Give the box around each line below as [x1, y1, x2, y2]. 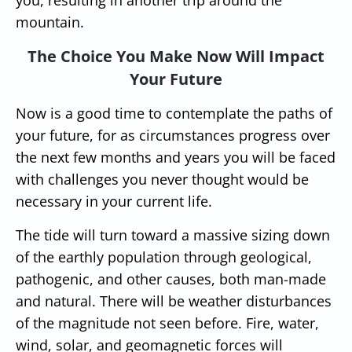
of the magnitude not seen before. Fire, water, [16, 313, 319, 332]
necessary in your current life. [16, 191, 212, 211]
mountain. [16, 12, 84, 31]
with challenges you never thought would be [16, 169, 309, 189]
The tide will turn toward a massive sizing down [16, 225, 330, 244]
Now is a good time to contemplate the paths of [16, 103, 332, 123]
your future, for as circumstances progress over [16, 125, 330, 145]
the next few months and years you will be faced [16, 147, 335, 167]
